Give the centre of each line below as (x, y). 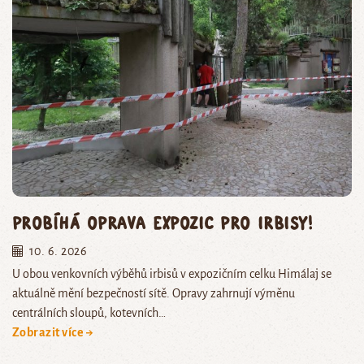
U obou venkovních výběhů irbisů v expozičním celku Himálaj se (172, 273)
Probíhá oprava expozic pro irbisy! (162, 222)
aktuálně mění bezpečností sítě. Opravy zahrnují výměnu (154, 293)
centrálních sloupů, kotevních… (89, 312)
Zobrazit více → (53, 332)
